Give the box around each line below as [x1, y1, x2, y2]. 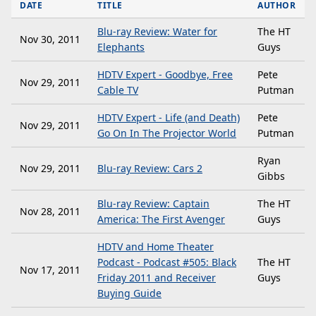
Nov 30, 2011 [20, 32, 80, 46]
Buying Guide [97, 286, 162, 300]
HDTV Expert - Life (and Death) [97, 111, 240, 124]
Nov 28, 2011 [20, 205, 80, 218]
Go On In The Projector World [97, 126, 236, 140]
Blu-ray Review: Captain [97, 197, 209, 210]
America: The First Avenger [97, 212, 225, 226]
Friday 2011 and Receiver [97, 271, 216, 284]
